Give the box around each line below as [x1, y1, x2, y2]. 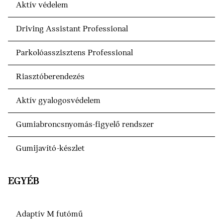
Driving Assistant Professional [16, 24, 128, 34]
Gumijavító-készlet [16, 144, 85, 154]
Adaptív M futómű [16, 210, 83, 220]
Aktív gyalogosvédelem [16, 96, 101, 106]
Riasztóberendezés [16, 72, 85, 82]
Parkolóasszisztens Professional [16, 48, 133, 58]
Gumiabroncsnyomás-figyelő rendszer [16, 120, 154, 130]
